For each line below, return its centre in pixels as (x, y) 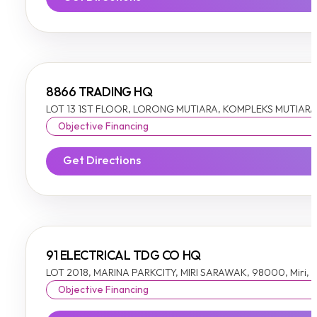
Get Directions (102, 161)
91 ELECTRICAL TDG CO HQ (123, 256)
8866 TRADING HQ (99, 93)
